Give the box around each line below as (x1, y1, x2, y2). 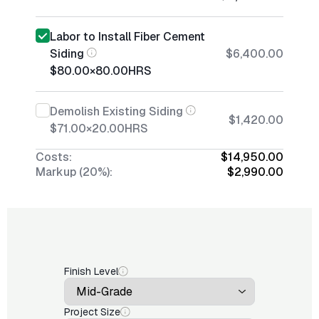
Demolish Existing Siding (50, 104, 183, 119)
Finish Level (64, 265, 118, 278)
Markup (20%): (36, 164, 113, 179)
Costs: (36, 150, 72, 164)
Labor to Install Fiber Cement (50, 29, 205, 44)
